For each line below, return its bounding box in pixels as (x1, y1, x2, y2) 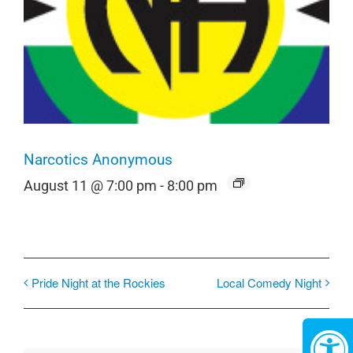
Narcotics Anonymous (24, 150, 173, 169)
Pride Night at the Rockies (32, 274, 165, 291)
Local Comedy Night (217, 274, 321, 291)
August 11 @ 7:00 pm (24, 177, 157, 194)
